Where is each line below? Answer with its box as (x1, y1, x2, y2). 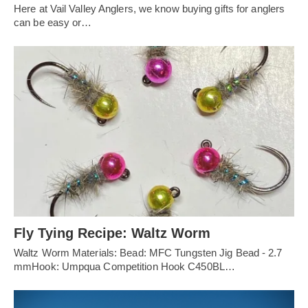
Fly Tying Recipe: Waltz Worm (14, 225, 210, 241)
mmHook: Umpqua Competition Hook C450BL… (14, 261, 235, 273)
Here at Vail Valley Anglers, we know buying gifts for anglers (14, 2, 285, 14)
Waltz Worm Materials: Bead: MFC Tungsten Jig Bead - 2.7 (14, 247, 283, 259)
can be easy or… (14, 16, 92, 28)
